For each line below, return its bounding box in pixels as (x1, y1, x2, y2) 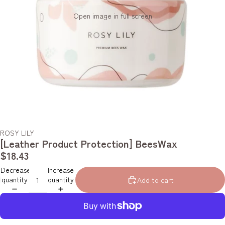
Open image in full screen (73, 10, 152, 21)
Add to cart (137, 174, 174, 185)
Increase (48, 164, 74, 175)
